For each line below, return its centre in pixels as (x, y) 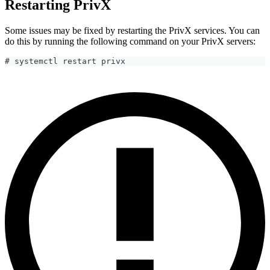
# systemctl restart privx (65, 61)
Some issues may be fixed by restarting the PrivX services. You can (132, 31)
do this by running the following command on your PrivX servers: (130, 42)
